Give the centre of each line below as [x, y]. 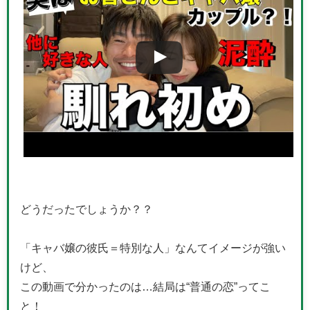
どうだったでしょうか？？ [86, 209]
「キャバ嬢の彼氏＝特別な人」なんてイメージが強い [153, 247]
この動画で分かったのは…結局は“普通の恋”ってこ [145, 286]
